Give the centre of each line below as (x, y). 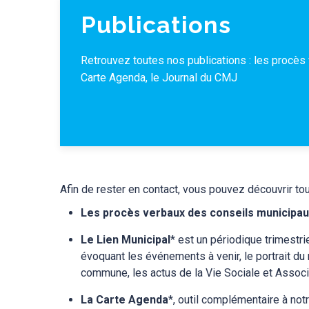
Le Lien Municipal (126, 240)
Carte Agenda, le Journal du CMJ (159, 78)
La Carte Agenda (124, 300)
